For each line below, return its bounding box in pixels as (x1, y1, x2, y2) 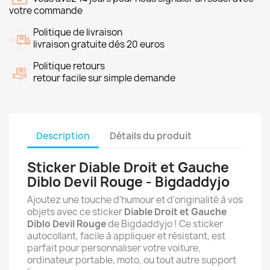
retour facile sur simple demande (33, 72, 175, 84)
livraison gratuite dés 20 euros (33, 38, 165, 51)
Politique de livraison (33, 26, 122, 39)
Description (36, 129, 90, 142)
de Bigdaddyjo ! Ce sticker (106, 218, 223, 230)
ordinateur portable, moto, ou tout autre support (27, 254, 236, 266)
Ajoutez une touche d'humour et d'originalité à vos (27, 193, 243, 206)
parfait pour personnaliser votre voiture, (27, 242, 201, 254)
